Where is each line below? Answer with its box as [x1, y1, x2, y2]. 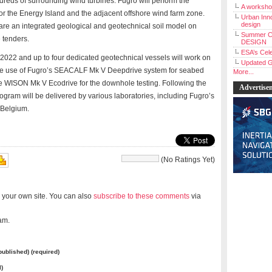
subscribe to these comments [93, 192, 189, 200]
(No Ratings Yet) [159, 155, 215, 163]
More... [233, 68, 254, 75]
